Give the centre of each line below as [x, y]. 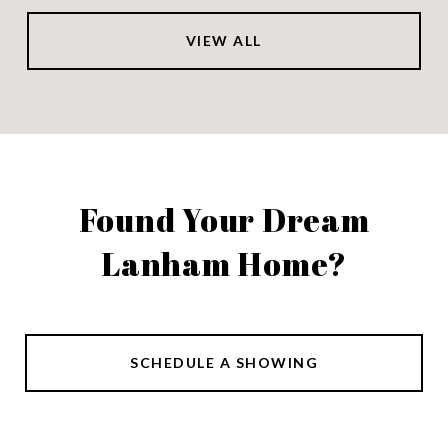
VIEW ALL [223, 41]
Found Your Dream [224, 220]
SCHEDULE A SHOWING [224, 363]
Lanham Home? [224, 264]
